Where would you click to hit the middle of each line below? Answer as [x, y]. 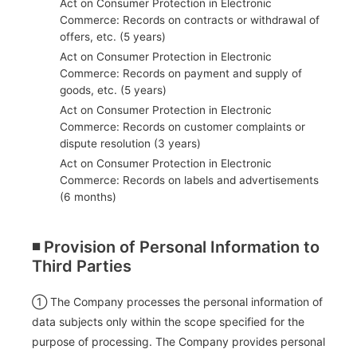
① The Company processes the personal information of [177, 302]
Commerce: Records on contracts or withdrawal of [190, 20]
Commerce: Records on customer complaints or [182, 127]
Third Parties [82, 267]
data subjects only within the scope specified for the [168, 322]
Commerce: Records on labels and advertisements [189, 180]
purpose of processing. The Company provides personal [178, 342]
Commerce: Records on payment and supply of [181, 74]
